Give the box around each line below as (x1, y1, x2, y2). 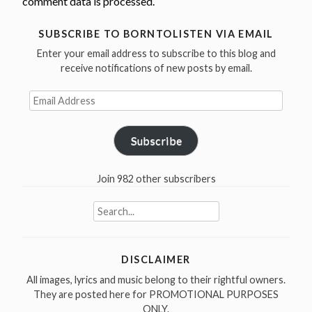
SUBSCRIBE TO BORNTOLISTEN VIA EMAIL (38, 28, 274, 40)
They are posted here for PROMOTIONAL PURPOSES (33, 288, 279, 300)
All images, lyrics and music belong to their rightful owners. (26, 273, 286, 286)
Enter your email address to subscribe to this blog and (36, 47, 276, 60)
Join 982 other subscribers (96, 172, 216, 185)
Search (92, 202, 123, 214)
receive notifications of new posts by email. (60, 62, 252, 75)
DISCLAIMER (121, 253, 191, 266)
